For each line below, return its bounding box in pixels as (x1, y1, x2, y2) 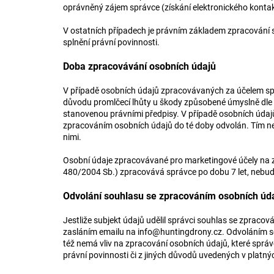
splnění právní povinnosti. (63, 37, 161, 47)
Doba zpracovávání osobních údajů (63, 61, 218, 72)
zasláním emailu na (63, 227, 138, 237)
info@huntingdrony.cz (138, 227, 222, 237)
